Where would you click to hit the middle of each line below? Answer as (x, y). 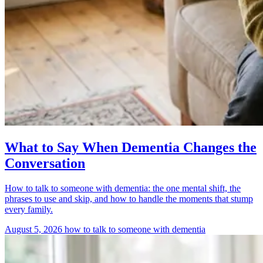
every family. (29, 210)
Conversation (45, 163)
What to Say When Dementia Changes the (131, 148)
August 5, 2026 (35, 230)
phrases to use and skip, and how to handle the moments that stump (129, 199)
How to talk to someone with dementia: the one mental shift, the (123, 188)
